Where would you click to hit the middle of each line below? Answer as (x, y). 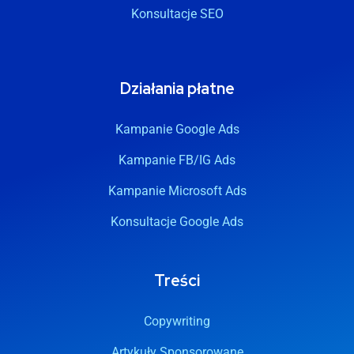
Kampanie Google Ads (177, 129)
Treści (177, 280)
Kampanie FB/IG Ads (177, 160)
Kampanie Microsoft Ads (177, 190)
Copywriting (177, 321)
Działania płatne (177, 88)
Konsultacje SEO (177, 13)
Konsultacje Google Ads (177, 221)
